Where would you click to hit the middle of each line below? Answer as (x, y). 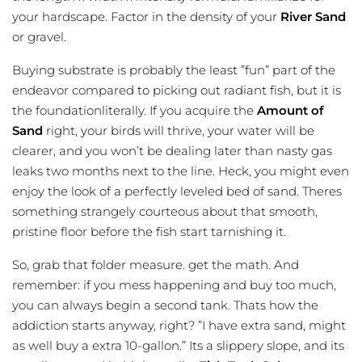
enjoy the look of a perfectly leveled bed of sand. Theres (177, 192)
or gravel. (39, 37)
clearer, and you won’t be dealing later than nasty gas (172, 151)
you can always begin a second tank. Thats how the (165, 305)
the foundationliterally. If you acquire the (135, 111)
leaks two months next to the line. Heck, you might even (181, 171)
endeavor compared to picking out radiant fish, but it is (177, 90)
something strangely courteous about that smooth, (165, 212)
